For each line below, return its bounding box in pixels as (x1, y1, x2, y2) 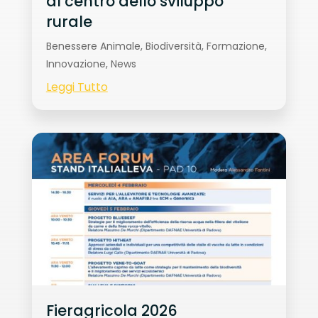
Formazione (206, 39, 265, 54)
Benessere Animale (45, 39, 141, 54)
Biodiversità (145, 39, 202, 54)
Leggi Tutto (45, 79, 108, 96)
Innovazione (45, 57, 106, 72)
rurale (45, 11, 92, 33)
